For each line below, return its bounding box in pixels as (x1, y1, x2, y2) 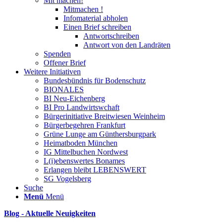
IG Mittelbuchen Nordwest (44, 148, 128, 156)
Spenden (44, 50, 71, 58)
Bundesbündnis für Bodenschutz (44, 76, 146, 85)
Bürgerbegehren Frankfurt (44, 121, 125, 129)
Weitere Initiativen (24, 67, 81, 76)
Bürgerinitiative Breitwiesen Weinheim (44, 112, 165, 120)
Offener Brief (44, 58, 86, 67)
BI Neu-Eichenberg (44, 94, 105, 103)
